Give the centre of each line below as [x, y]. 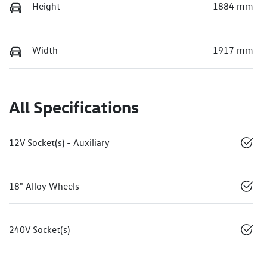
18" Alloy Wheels [44, 186]
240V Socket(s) [39, 229]
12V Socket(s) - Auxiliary [59, 142]
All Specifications [74, 107]
